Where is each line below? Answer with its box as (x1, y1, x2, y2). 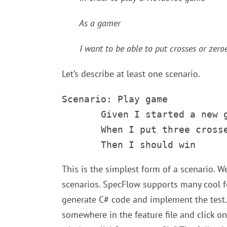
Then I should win (62, 139, 196, 150)
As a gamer (62, 17, 121, 29)
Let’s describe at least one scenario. (62, 68, 200, 80)
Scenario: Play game (62, 94, 168, 104)
